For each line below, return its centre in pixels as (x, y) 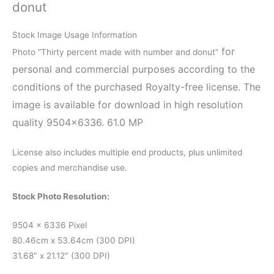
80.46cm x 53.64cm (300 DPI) (74, 240)
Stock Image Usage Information (75, 35)
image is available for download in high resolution (128, 105)
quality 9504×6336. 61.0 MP (78, 123)
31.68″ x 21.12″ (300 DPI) (61, 255)
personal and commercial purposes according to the (134, 69)
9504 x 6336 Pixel (50, 225)
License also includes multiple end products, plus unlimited (127, 153)
